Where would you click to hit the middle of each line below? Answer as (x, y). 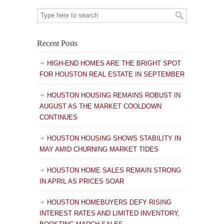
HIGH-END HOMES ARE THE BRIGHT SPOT (114, 63)
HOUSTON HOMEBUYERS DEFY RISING (109, 202)
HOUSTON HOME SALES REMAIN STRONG (114, 170)
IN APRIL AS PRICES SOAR (82, 181)
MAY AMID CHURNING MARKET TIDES (99, 149)
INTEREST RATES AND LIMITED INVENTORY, (109, 213)
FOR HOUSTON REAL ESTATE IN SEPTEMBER (112, 74)
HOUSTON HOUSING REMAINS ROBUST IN (114, 95)
